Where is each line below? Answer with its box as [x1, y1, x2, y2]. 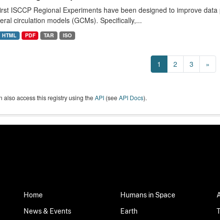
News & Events [50, 207, 71, 215]
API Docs [118, 93, 143, 102]
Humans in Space [148, 191, 175, 199]
